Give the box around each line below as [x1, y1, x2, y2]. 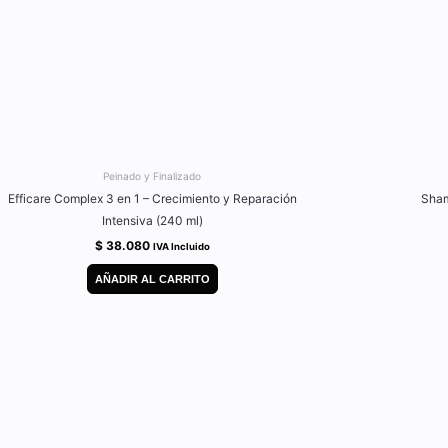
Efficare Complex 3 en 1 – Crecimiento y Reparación [7, 190, 297, 206]
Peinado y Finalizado [103, 169, 201, 182]
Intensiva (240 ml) [101, 212, 203, 228]
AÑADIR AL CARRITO [94, 273, 210, 286]
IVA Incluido [152, 240, 210, 252]
